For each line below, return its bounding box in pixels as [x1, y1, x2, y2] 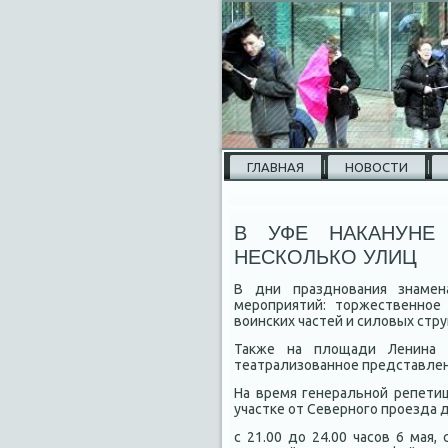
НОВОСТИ [345, 160, 408, 174]
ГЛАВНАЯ [247, 160, 304, 174]
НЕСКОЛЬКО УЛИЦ [234, 246, 417, 268]
